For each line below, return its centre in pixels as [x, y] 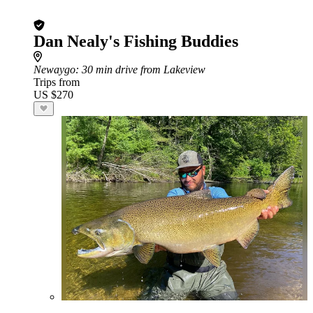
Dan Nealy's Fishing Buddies [136, 41]
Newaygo [54, 70]
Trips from [57, 82]
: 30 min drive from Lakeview [140, 70]
